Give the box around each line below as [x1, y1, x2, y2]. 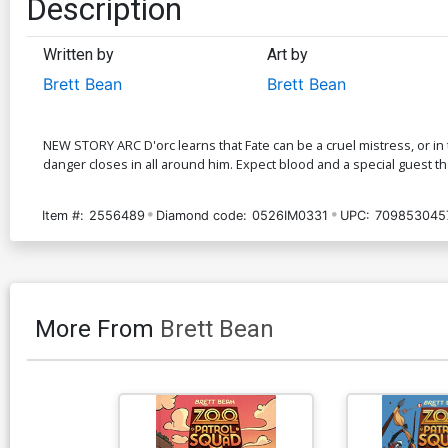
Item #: [42, 207, 84, 223]
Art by [266, 44, 308, 64]
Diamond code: [156, 207, 248, 223]
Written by [43, 44, 114, 64]
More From [35, 314, 160, 343]
